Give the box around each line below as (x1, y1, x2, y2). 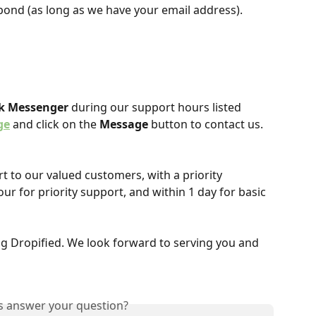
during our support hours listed (68, 99, 244, 115)
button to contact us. (148, 116, 263, 132)
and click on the (10, 116, 99, 132)
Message (99, 116, 148, 132)
